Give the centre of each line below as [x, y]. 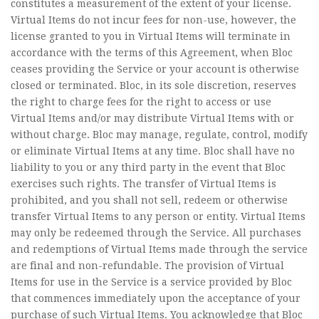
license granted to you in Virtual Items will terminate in [151, 36]
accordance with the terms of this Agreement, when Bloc [152, 53]
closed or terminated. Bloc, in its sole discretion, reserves [153, 85]
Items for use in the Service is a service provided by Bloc [151, 282]
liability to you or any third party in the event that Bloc [148, 167]
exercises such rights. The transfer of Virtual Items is [143, 184]
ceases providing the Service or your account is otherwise [155, 69]
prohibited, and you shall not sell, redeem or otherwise [149, 200]
